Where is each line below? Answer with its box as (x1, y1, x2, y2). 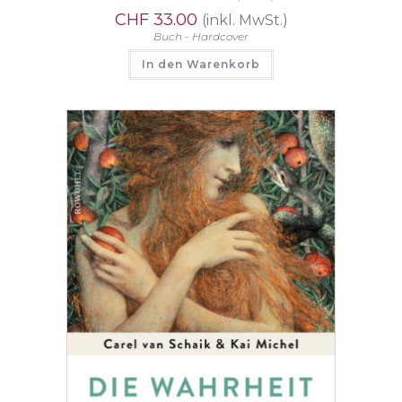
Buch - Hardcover (153, 30, 249, 44)
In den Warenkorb (142, 57, 260, 72)
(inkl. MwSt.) (201, 12, 288, 30)
